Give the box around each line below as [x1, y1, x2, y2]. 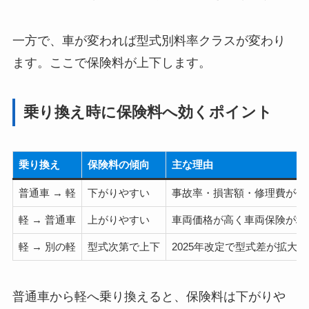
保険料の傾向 [87, 158, 150, 170]
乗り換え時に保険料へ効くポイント [23, 104, 272, 121]
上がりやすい [87, 213, 150, 226]
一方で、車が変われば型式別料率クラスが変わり [12, 34, 286, 48]
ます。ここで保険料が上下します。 [12, 56, 211, 70]
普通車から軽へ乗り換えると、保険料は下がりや [12, 289, 286, 303]
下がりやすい [87, 186, 150, 199]
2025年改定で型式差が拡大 [171, 240, 297, 252]
